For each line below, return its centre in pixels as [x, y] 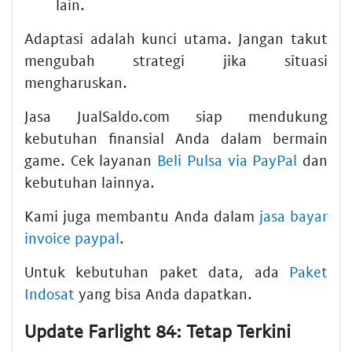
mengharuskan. [76, 82]
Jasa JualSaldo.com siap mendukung [176, 115]
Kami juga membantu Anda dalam [142, 215]
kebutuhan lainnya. [90, 181]
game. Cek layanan [91, 159]
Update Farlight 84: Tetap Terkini [158, 330]
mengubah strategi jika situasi [176, 60]
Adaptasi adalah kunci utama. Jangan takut [176, 38]
